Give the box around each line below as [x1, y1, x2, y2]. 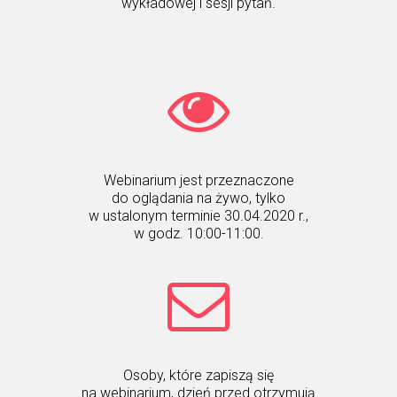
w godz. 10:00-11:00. [133, 225, 264, 242]
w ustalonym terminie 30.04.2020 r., [89, 207, 308, 224]
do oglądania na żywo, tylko [112, 190, 285, 206]
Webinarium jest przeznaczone [103, 172, 294, 189]
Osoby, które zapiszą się [123, 367, 274, 384]
